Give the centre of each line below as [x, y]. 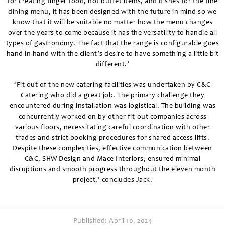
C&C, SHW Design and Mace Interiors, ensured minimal [113, 159]
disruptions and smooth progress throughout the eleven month [113, 170]
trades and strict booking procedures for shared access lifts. [113, 138]
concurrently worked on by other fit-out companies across [113, 117]
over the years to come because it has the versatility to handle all [113, 33]
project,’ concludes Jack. [113, 181]
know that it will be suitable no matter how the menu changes [113, 23]
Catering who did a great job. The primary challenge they [113, 96]
